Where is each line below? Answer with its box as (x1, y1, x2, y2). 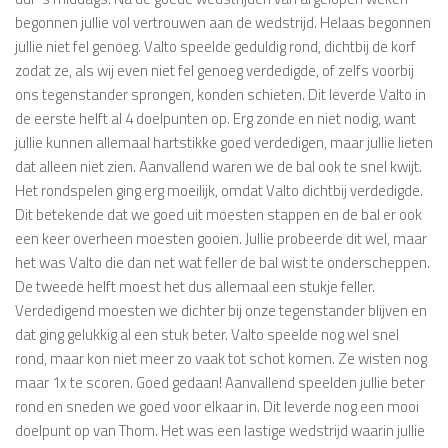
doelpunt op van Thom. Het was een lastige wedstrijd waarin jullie (15, 419, 425, 443)
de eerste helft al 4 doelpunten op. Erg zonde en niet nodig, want (15, 107, 416, 131)
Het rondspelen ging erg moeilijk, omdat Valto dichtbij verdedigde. (15, 179, 423, 203)
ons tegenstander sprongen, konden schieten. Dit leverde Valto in (15, 83, 426, 107)
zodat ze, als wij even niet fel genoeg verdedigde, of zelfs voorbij (15, 59, 414, 83)
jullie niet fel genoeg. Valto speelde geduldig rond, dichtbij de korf (15, 35, 416, 59)
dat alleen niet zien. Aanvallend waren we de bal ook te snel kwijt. (15, 155, 422, 179)
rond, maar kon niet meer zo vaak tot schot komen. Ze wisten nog (15, 347, 427, 371)
